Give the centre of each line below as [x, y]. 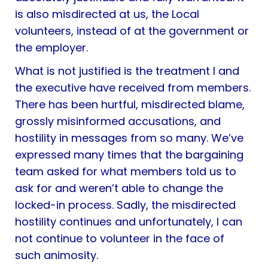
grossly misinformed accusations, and [118, 121]
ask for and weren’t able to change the [119, 188]
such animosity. [57, 255]
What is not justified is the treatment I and [127, 71]
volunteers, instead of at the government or [132, 31]
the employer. [52, 47]
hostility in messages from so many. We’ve [130, 138]
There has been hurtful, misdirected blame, [130, 104]
